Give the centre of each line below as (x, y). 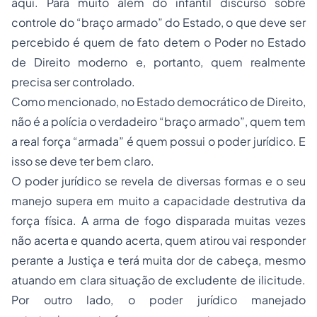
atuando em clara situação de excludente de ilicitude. (158, 280)
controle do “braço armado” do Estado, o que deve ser (158, 23)
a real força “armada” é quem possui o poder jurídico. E (158, 142)
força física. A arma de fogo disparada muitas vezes (158, 221)
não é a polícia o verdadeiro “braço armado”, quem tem (158, 122)
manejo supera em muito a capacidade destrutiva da (158, 201)
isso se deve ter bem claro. (83, 161)
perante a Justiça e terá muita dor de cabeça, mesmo (158, 260)
